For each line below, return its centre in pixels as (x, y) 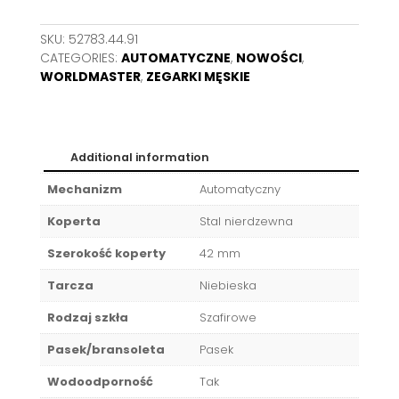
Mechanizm (84, 190)
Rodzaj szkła (87, 318)
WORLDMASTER (90, 77)
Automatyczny (240, 190)
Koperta (73, 222)
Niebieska (228, 286)
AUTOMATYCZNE (175, 58)
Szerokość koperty (106, 254)
